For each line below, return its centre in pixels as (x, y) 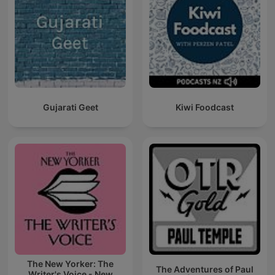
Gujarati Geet (70, 107)
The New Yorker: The (70, 264)
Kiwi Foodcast (205, 107)
